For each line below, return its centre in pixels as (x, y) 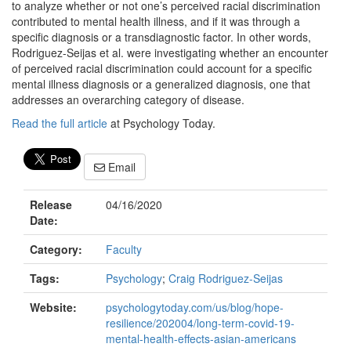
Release (51, 205)
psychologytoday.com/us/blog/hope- (195, 308)
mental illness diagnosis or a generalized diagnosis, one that (161, 84)
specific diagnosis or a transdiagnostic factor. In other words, (161, 37)
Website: (53, 308)
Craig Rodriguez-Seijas (226, 279)
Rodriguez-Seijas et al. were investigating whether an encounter (170, 52)
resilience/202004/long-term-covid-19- (200, 323)
